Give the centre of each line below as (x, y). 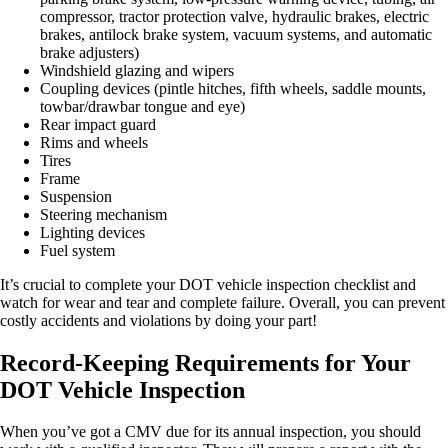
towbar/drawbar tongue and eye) (142, 106)
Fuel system (77, 250)
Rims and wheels (94, 142)
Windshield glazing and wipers (137, 70)
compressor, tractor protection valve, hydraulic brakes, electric (234, 16)
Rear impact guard (98, 124)
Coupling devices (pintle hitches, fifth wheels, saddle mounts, (233, 88)
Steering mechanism (103, 214)
